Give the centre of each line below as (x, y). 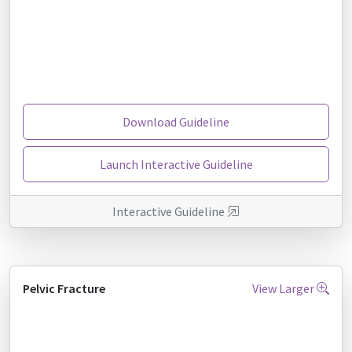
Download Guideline (176, 121)
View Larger (284, 288)
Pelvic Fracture (64, 288)
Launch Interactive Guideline (176, 164)
